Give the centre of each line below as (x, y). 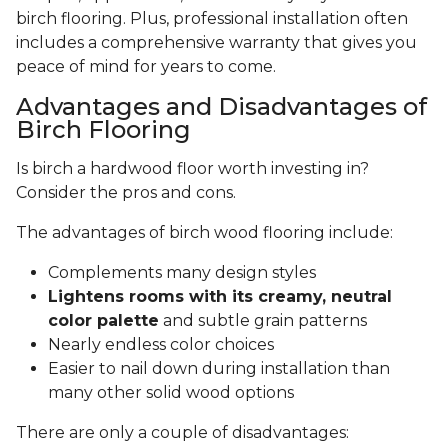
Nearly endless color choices (161, 345)
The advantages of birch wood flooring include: (206, 233)
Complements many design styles (182, 273)
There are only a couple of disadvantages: (182, 433)
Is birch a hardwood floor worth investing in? (192, 169)
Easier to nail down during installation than (219, 369)
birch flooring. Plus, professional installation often (212, 19)
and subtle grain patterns (263, 321)
